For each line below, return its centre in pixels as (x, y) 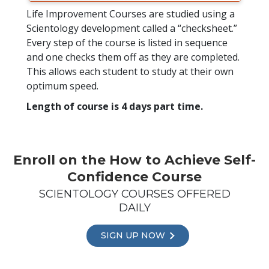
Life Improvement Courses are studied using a (131, 14)
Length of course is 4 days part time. (115, 106)
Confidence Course (134, 177)
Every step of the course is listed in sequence (127, 42)
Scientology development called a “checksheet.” (132, 28)
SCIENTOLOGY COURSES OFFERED (134, 194)
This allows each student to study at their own (130, 71)
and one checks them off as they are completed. (133, 57)
